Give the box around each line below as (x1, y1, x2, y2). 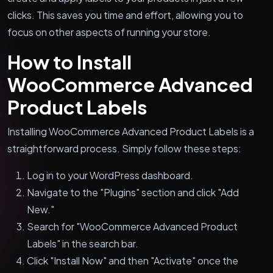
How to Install (7, 49, 132, 74)
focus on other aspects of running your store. (7, 25, 211, 38)
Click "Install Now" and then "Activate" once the (27, 253, 238, 267)
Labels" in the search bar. (27, 236, 138, 250)
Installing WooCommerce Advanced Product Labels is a (7, 124, 254, 138)
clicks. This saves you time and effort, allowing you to (7, 8, 243, 21)
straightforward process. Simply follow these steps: (7, 141, 241, 155)
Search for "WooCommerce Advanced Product (27, 219, 238, 233)
